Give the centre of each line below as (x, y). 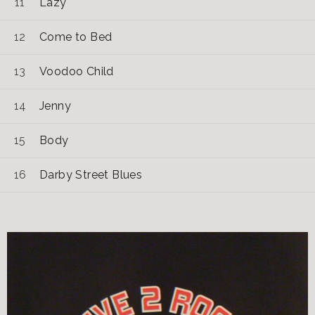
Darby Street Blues (91, 174)
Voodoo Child (77, 71)
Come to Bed (76, 37)
